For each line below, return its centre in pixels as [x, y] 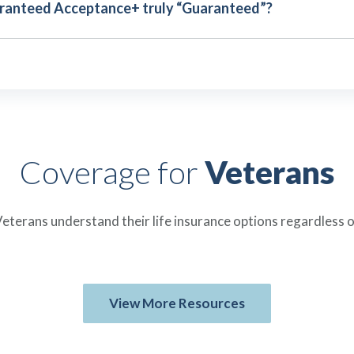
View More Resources [177, 303]
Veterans [269, 172]
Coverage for [112, 172]
